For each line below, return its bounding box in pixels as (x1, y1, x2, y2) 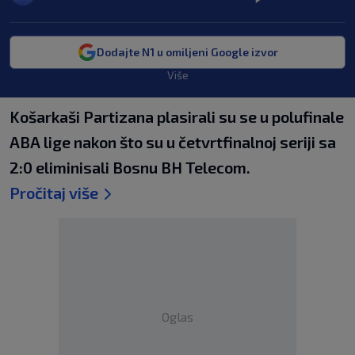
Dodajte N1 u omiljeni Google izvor (96, 45, 278, 59)
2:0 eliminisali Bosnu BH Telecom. (10, 158, 250, 177)
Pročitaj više (10, 183, 98, 202)
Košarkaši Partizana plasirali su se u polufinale (10, 107, 344, 126)
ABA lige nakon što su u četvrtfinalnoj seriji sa (10, 132, 336, 151)
